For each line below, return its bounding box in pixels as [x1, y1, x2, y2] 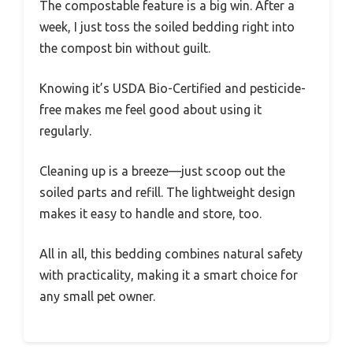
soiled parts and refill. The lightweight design [39, 185, 295, 200]
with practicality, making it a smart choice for [39, 268, 298, 283]
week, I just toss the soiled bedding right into [39, 20, 295, 35]
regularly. [39, 124, 91, 139]
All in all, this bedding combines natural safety [39, 247, 303, 262]
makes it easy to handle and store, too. [39, 206, 262, 221]
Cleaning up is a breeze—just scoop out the [39, 164, 285, 179]
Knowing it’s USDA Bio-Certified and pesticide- [39, 81, 306, 96]
